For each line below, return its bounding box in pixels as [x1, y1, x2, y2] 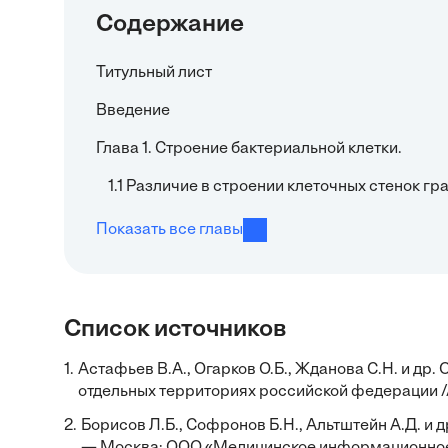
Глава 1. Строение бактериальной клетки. [96, 141, 402, 157]
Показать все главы [96, 222, 243, 238]
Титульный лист [96, 65, 212, 81]
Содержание [96, 13, 244, 37]
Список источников [64, 318, 286, 342]
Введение [96, 103, 170, 119]
